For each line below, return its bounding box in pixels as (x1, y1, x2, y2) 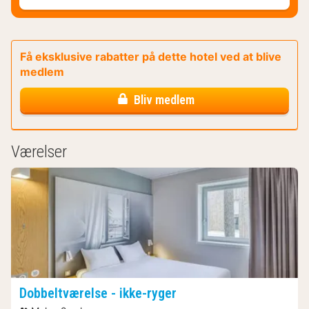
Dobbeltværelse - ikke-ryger (19, 285, 177, 302)
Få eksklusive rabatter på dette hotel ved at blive (20, 49, 281, 63)
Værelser (11, 141, 67, 161)
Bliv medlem (131, 92, 195, 108)
